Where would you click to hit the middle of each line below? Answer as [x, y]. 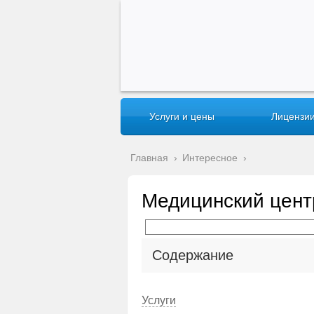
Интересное [210, 158]
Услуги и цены [182, 116]
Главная [149, 158]
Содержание [193, 255]
